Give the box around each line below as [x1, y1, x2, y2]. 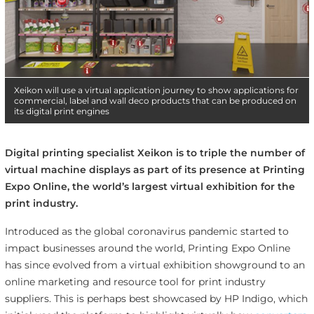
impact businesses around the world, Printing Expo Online [4, 242, 290, 255]
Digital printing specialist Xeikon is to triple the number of [4, 146, 305, 159]
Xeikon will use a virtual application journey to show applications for [13, 84, 299, 95]
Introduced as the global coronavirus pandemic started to [4, 225, 289, 238]
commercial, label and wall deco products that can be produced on [13, 95, 296, 106]
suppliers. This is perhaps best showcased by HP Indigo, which [4, 292, 308, 306]
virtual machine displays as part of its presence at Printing [4, 163, 305, 176]
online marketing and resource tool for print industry [4, 275, 266, 289]
